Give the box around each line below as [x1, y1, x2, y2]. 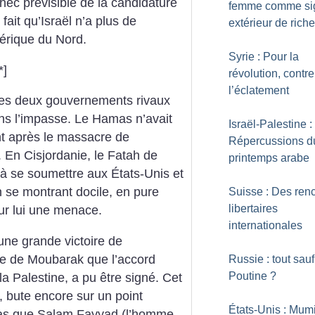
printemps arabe [229, 152, 309, 164]
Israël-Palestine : [229, 118, 312, 130]
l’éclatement [229, 84, 289, 96]
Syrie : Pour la [229, 51, 299, 63]
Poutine [229, 270, 267, 282]
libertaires [229, 202, 278, 214]
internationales [229, 219, 302, 231]
